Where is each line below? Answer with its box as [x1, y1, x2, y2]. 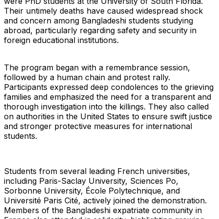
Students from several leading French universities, [4, 166, 190, 176]
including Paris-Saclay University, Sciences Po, [4, 176, 178, 186]
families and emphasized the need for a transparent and [4, 92, 211, 102]
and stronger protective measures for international [4, 121, 192, 131]
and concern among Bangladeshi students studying [4, 16, 193, 26]
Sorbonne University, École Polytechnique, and [4, 186, 180, 196]
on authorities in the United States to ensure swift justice [4, 111, 212, 122]
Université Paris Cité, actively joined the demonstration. [4, 196, 207, 206]
